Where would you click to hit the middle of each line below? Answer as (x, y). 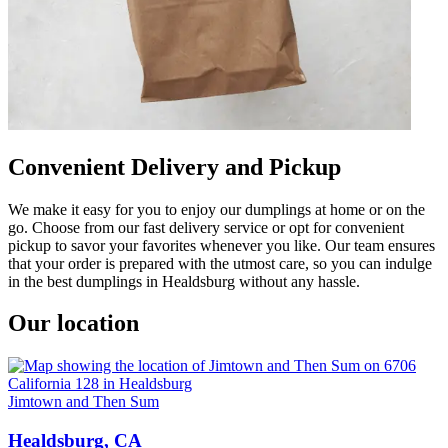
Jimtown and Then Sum (83, 402)
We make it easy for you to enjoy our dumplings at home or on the (216, 209)
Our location (73, 323)
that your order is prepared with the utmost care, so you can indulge (220, 263)
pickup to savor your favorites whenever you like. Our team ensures (221, 245)
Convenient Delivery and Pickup (174, 166)
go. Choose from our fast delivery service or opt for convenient (206, 227)
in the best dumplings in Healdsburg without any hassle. (184, 281)
